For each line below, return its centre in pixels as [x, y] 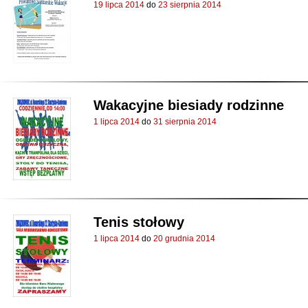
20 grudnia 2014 [184, 239]
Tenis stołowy [139, 222]
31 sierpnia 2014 [185, 122]
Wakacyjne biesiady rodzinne [189, 105]
